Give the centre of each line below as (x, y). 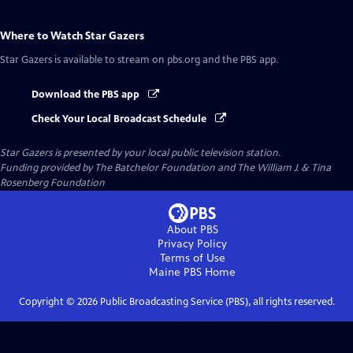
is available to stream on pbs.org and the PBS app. (165, 60)
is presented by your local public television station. (166, 152)
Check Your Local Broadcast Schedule (120, 119)
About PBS (192, 229)
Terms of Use (192, 258)
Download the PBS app (87, 95)
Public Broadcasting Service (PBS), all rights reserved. (216, 301)
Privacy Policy (192, 243)
